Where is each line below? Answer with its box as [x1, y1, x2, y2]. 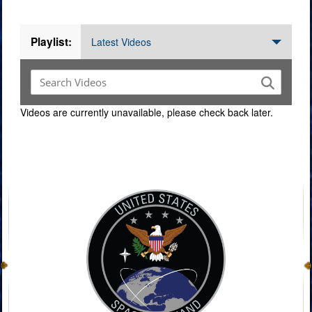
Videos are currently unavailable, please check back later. [20, 104, 273, 119]
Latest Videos [91, 34, 151, 49]
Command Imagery [20, 152, 146, 168]
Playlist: [31, 33, 72, 49]
